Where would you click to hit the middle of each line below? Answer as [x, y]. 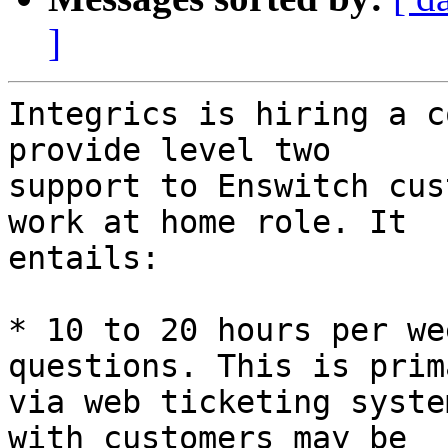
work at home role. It [217, 222]
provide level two [179, 150]
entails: [84, 258]
